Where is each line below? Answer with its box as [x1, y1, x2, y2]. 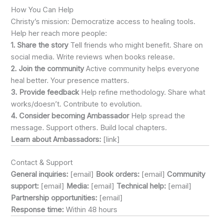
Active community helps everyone [84, 64, 200, 73]
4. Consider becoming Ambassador [11, 111, 130, 120]
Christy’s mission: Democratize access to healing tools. [11, 17, 196, 26]
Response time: [11, 205, 64, 214]
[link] [101, 135, 120, 144]
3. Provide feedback [11, 87, 80, 97]
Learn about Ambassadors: [11, 135, 102, 144]
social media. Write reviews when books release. [11, 52, 175, 61]
